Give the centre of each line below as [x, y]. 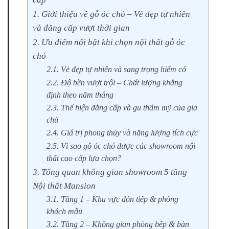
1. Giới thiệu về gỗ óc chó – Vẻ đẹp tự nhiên [111, 14]
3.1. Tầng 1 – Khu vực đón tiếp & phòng [113, 199]
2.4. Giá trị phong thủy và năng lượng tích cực [122, 132]
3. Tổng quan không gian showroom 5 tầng [110, 172]
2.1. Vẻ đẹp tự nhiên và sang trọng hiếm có [117, 69]
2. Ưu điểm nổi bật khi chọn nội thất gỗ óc [109, 42]
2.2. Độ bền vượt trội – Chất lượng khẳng [115, 82]
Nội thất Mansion [64, 186]
